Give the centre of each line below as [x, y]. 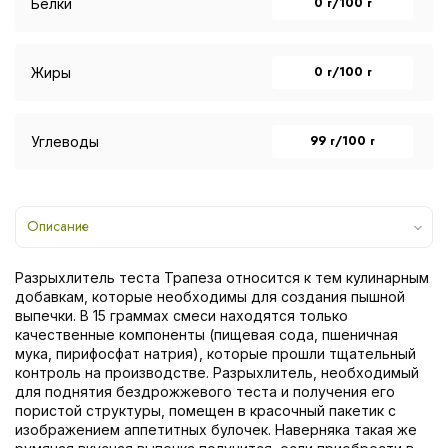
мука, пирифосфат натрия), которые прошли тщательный [215, 353]
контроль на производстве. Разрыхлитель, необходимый [217, 372]
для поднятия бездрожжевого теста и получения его [205, 391]
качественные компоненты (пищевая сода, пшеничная [206, 334]
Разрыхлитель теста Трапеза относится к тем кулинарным [222, 277]
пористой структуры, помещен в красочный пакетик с [205, 410]
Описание [58, 225]
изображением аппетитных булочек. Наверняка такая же [216, 429]
